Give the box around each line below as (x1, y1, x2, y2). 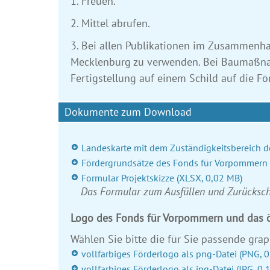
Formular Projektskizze (81, 172, 174, 184)
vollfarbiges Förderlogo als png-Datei (81, 248, 237, 260)
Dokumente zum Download (64, 105, 192, 119)
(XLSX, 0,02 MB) (177, 172, 242, 184)
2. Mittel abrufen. (71, 16, 150, 31)
